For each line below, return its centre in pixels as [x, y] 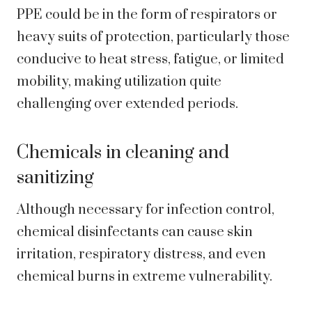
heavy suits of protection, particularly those [153, 38]
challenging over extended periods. [127, 104]
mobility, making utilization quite [119, 82]
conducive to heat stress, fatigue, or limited [150, 60]
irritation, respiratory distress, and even [141, 255]
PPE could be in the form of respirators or [147, 15]
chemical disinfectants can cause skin [135, 233]
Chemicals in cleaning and [123, 153]
